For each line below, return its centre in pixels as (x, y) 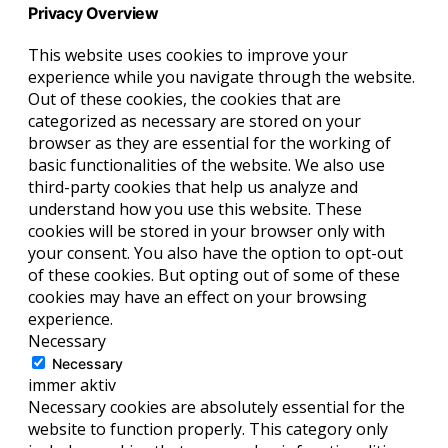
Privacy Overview (93, 12)
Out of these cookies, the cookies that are (184, 98)
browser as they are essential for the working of (209, 142)
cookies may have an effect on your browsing (197, 296)
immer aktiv (72, 384)
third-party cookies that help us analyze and (193, 186)
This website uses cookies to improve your (188, 54)
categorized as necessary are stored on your (194, 120)
